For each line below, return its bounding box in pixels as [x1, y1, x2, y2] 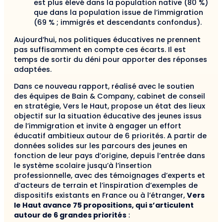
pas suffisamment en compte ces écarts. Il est [14, 44, 186, 55]
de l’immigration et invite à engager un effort [14, 120, 181, 131]
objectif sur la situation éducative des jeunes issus [14, 111, 202, 121]
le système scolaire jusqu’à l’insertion [14, 160, 152, 170]
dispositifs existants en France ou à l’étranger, [14, 190, 187, 200]
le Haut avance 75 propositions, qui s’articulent [14, 200, 194, 210]
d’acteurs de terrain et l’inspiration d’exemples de [14, 180, 198, 190]
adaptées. [14, 64, 52, 74]
